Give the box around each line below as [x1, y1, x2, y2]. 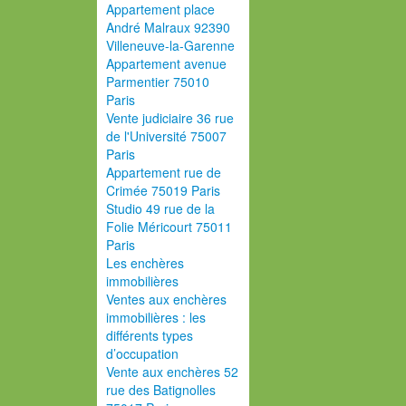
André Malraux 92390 [106, 18, 230, 36]
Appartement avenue [106, 54, 227, 72]
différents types [106, 326, 193, 344]
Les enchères [106, 254, 184, 272]
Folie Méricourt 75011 [106, 217, 232, 236]
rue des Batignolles [106, 381, 216, 399]
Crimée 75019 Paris [106, 181, 220, 199]
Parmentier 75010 [106, 72, 209, 91]
